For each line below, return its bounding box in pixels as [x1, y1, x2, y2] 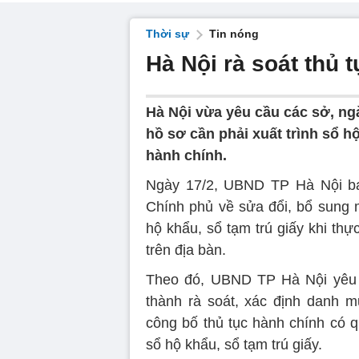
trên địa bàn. [146, 242, 226, 258]
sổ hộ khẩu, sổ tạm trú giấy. [146, 337, 322, 353]
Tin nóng [209, 27, 259, 40]
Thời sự [146, 27, 189, 40]
